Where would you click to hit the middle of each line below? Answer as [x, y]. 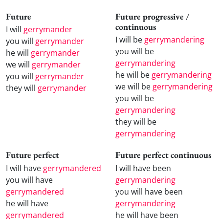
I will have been [143, 168]
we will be [134, 87]
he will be [133, 75]
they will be [136, 122]
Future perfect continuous [163, 155]
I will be [130, 40]
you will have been [149, 191]
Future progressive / [152, 16]
